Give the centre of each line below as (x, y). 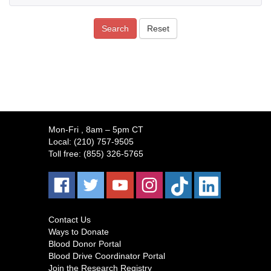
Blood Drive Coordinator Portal (107, 256)
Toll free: (66, 154)
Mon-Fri (65, 129)
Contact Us (70, 220)
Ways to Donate (79, 232)
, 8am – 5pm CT (112, 129)
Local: (61, 142)
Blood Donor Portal (85, 244)
